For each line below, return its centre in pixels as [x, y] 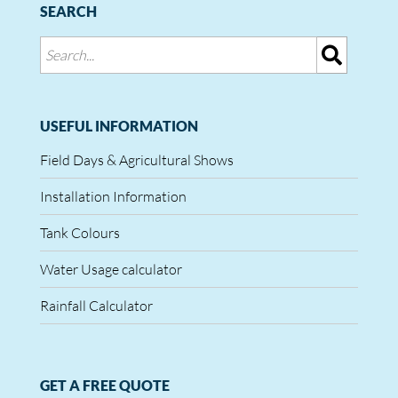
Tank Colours [80, 233]
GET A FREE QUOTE [105, 385]
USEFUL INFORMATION [119, 126]
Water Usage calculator [111, 269]
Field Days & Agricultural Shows [137, 160]
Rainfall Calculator [96, 306]
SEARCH [68, 11]
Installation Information [113, 196]
